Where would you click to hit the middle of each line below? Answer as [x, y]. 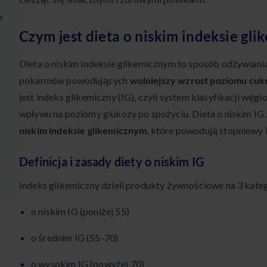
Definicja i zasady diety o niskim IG [112, 162]
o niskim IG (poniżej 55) [80, 212]
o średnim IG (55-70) [75, 238]
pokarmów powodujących [74, 80]
